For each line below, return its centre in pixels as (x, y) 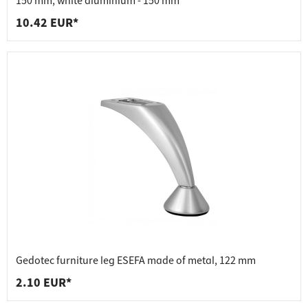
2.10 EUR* (44, 283)
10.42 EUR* (47, 23)
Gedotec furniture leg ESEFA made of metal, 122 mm (136, 261)
